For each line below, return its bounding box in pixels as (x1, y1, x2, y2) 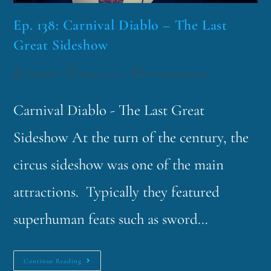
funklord (27, 69, 57, 80)
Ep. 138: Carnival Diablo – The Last (13, 16, 227, 34)
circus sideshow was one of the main (13, 155, 224, 174)
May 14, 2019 (80, 69, 123, 80)
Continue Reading (24, 257, 82, 266)
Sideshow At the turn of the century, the (13, 128, 249, 147)
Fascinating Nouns (146, 69, 209, 80)
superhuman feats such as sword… (13, 210, 209, 229)
